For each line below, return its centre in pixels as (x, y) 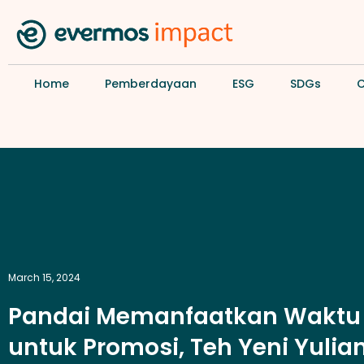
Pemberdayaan (151, 83)
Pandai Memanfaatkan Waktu (184, 316)
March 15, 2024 (44, 277)
